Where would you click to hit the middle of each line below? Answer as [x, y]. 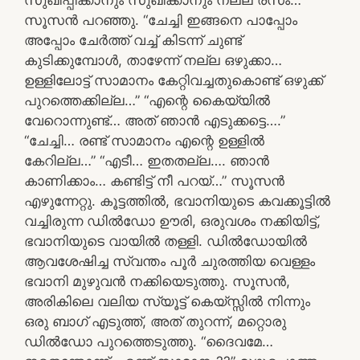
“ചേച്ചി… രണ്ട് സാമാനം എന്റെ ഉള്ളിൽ [144, 140]
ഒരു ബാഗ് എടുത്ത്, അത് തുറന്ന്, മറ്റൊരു [155, 321]
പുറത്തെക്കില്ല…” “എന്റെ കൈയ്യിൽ [147, 100]
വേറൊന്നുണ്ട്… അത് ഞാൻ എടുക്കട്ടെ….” [155, 120]
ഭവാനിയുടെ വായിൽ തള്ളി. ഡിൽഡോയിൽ [166, 241]
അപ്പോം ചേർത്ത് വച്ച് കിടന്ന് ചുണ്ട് [133, 40]
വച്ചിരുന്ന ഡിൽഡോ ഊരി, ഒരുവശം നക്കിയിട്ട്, [172, 221]
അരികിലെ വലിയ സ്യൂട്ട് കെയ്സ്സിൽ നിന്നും [167, 301]
